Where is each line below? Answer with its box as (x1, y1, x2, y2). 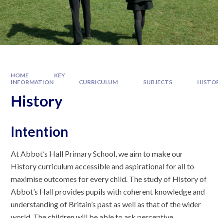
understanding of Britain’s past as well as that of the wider (11, 200, 201, 209)
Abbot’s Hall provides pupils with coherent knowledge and (11, 187, 205, 197)
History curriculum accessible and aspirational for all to (11, 162, 195, 171)
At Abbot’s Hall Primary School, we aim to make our (11, 149, 183, 159)
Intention (11, 123, 69, 140)
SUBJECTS (143, 78, 172, 86)
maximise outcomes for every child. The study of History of (11, 174, 207, 184)
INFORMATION (11, 78, 54, 86)
